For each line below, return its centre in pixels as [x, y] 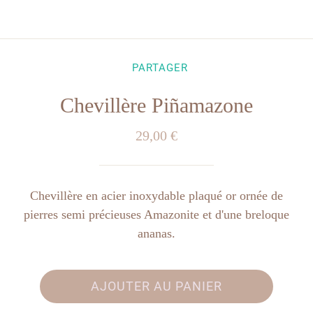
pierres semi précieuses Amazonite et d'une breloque [156, 214]
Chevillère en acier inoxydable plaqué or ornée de [156, 196]
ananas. [156, 233]
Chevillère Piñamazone [156, 105]
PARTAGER [160, 67]
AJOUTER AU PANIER [156, 286]
